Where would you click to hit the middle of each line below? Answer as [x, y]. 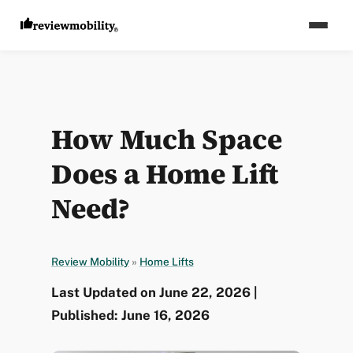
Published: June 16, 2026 [130, 315]
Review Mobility [90, 262]
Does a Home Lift [165, 174]
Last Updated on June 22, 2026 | [154, 292]
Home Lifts [166, 262]
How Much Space [166, 139]
